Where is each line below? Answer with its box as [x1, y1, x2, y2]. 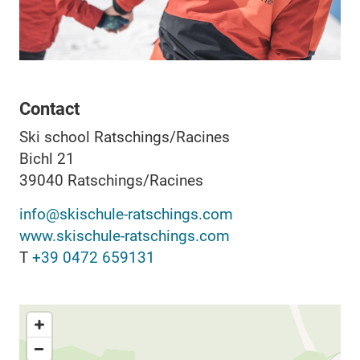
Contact [19, 98, 80, 119]
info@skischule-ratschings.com [19, 204, 233, 223]
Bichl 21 [19, 149, 75, 168]
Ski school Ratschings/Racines [19, 127, 230, 146]
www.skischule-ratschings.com [19, 226, 230, 245]
